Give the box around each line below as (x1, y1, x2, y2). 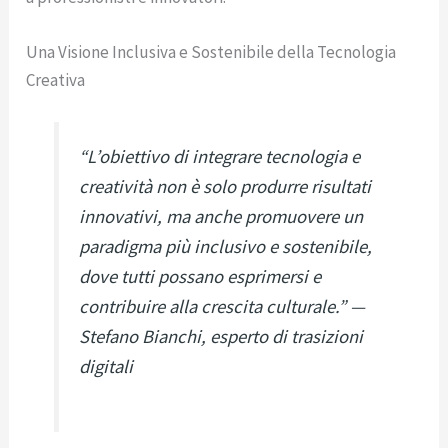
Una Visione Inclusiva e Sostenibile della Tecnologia (26, 40, 397, 63)
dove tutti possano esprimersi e (79, 264, 322, 288)
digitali (79, 354, 134, 378)
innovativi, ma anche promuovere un (79, 204, 364, 228)
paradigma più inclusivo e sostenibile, (79, 234, 373, 258)
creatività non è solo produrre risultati (79, 174, 372, 198)
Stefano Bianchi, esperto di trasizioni (79, 324, 364, 348)
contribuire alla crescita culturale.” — (79, 294, 366, 318)
